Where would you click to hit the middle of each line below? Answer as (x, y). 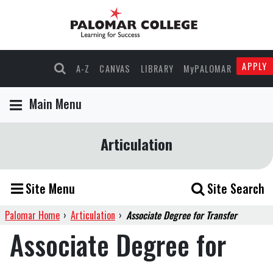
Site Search (236, 189)
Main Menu (55, 104)
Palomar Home (32, 215)
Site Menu (50, 189)
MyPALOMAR (207, 69)
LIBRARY (157, 69)
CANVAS (115, 69)
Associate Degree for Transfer (181, 215)
